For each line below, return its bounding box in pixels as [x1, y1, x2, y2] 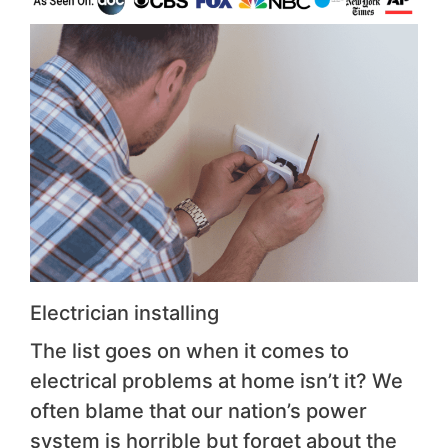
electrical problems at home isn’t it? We [30, 369, 403, 394]
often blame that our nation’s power [30, 399, 367, 424]
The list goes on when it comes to [30, 339, 349, 364]
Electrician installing [30, 301, 219, 326]
